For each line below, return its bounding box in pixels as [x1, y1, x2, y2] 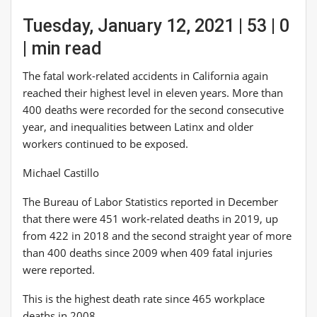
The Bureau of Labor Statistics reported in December [23, 194, 278, 209]
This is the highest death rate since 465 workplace [23, 291, 265, 306]
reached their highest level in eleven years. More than [23, 85, 283, 100]
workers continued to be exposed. [23, 136, 188, 151]
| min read [23, 38, 102, 59]
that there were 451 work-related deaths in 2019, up [23, 211, 278, 226]
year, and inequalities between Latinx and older [23, 119, 253, 134]
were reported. [23, 262, 95, 277]
